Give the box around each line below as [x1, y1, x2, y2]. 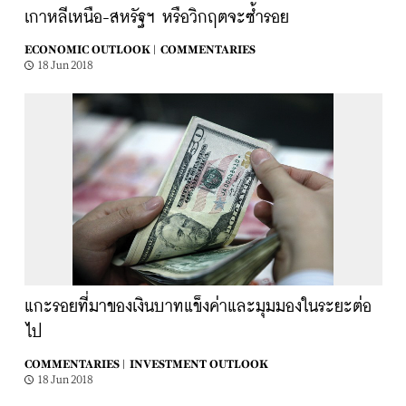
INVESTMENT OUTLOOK [129, 358, 268, 371]
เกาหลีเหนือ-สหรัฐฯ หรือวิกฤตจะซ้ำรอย [24, 10, 289, 26]
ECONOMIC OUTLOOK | [24, 43, 156, 56]
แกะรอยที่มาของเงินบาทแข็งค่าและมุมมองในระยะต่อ [24, 299, 372, 315]
